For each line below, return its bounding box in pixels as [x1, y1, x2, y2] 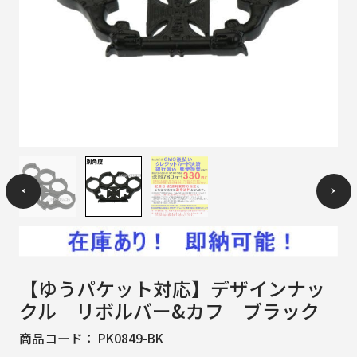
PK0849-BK [97, 329, 163, 347]
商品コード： [18, 329, 98, 347]
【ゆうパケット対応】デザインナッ [18, 273, 325, 302]
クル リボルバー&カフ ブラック [18, 296, 320, 324]
